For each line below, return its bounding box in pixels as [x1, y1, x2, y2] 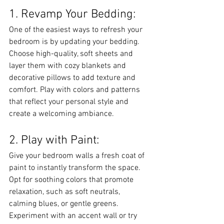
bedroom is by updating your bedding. [9, 37, 141, 47]
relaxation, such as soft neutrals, [9, 187, 122, 197]
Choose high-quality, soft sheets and [9, 49, 135, 59]
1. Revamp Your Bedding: [9, 7, 135, 21]
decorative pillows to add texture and [9, 73, 137, 83]
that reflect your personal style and [9, 97, 130, 107]
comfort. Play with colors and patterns [9, 85, 142, 95]
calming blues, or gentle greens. [9, 199, 120, 209]
